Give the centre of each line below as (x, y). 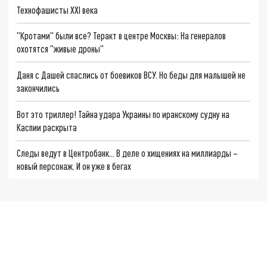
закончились (38, 88)
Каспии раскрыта (47, 127)
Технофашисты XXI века (58, 10)
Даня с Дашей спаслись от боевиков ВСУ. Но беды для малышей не (131, 75)
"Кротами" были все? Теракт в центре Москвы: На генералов (122, 36)
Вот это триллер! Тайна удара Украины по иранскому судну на (123, 114)
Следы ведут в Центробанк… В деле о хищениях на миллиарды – (128, 153)
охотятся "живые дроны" (60, 49)
